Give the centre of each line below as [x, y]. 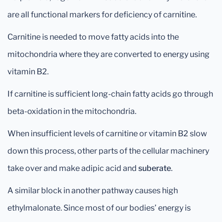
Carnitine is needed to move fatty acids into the [93, 37]
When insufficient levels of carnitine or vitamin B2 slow [107, 134]
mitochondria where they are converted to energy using [109, 54]
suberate [155, 168]
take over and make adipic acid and [73, 168]
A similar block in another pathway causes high [93, 191]
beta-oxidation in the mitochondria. [72, 111]
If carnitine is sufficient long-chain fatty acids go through [110, 94]
